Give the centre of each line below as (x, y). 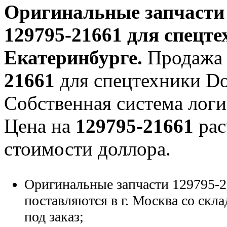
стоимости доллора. (87, 148)
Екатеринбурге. (73, 57)
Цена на (40, 126)
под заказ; (54, 216)
